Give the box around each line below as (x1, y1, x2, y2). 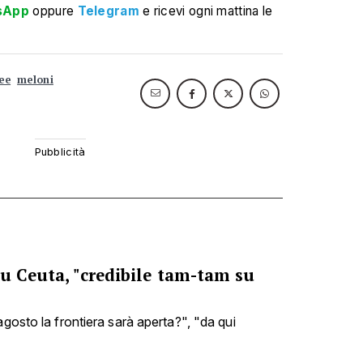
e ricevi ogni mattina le (143, 3, 273, 19)
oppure (29, 3, 78, 19)
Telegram (77, 3, 139, 19)
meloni (17, 73, 53, 87)
